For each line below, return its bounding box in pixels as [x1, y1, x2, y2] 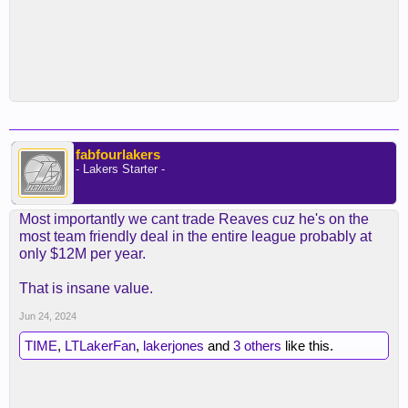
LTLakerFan [65, 338, 136, 354]
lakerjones [143, 338, 204, 354]
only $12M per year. [19, 246, 146, 262]
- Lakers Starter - [76, 162, 165, 177]
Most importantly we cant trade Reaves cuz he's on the [19, 211, 369, 228]
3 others [233, 338, 281, 354]
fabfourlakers [76, 147, 160, 163]
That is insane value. [19, 280, 153, 297]
